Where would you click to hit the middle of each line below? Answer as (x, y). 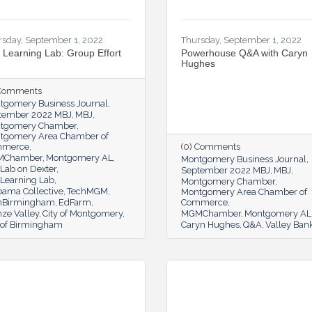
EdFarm (75, 202)
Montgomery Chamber (228, 181)
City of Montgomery (83, 213)
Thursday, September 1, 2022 (241, 40)
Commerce (204, 202)
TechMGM (87, 191)
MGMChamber (211, 213)
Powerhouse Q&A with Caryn (244, 53)
